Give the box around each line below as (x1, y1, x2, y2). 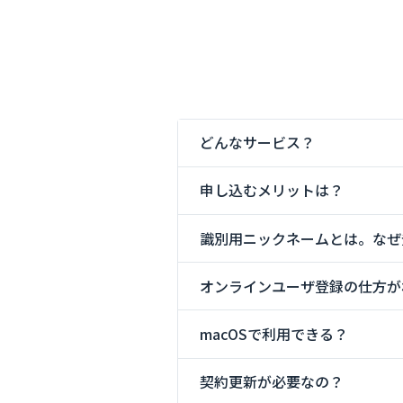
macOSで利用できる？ (200, 323, 348, 345)
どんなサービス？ (200, 131, 315, 154)
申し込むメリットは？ (200, 179, 344, 201)
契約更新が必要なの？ (200, 371, 344, 393)
